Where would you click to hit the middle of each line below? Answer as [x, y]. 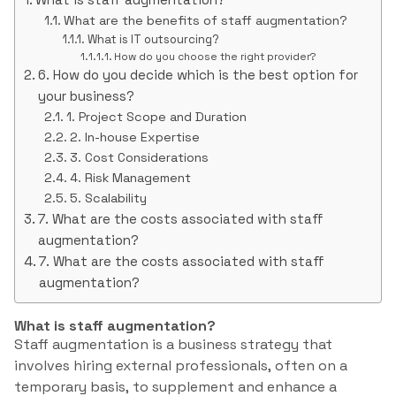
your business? [87, 96]
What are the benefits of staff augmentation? [205, 21]
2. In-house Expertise [134, 137]
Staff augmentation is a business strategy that [173, 345]
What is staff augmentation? [115, 326]
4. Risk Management [130, 178]
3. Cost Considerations [139, 158]
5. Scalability [108, 198]
